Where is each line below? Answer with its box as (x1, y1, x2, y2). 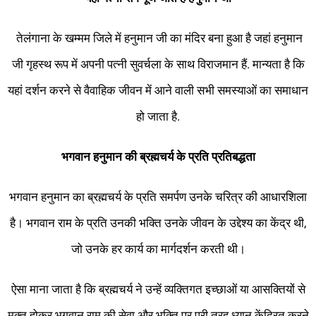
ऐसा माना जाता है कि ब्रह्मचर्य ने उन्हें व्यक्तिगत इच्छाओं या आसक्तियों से (11, 282, 305, 297)
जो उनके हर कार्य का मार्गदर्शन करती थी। (71, 242, 245, 257)
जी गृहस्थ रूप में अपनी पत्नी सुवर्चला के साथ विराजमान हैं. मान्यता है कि (11, 57, 305, 72)
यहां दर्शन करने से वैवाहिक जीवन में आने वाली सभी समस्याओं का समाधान (8, 83, 308, 98)
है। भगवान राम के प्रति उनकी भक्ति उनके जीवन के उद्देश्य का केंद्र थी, (10, 216, 306, 231)
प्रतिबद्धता (211, 150, 255, 164)
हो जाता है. (136, 109, 180, 124)
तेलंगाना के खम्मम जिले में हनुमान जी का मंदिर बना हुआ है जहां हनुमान (13, 31, 303, 46)
